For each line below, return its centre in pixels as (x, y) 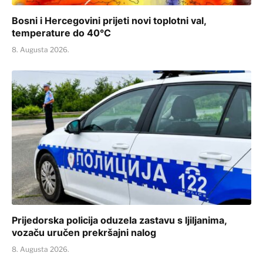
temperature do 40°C (61, 33)
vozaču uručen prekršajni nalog (84, 233)
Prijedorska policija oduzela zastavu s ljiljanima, (119, 220)
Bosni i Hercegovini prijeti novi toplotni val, (109, 20)
